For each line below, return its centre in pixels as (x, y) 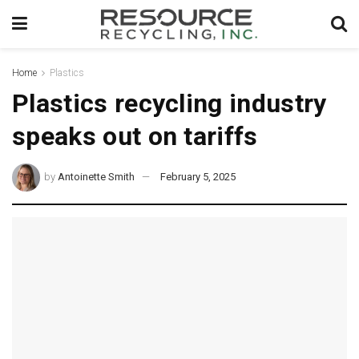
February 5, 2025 (198, 176)
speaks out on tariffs (135, 136)
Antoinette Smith (97, 176)
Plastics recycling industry (169, 103)
